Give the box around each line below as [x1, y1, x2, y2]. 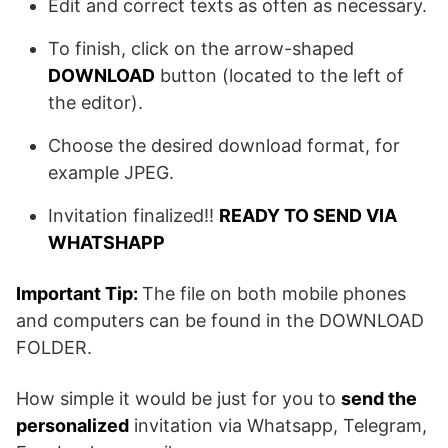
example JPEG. [48, 162, 174, 184]
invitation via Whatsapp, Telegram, [129, 415, 427, 437]
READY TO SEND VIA [219, 205, 397, 227]
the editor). [48, 92, 143, 114]
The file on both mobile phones [142, 283, 406, 305]
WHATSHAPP [48, 232, 165, 254]
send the [341, 388, 417, 410]
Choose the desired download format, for [48, 135, 400, 157]
